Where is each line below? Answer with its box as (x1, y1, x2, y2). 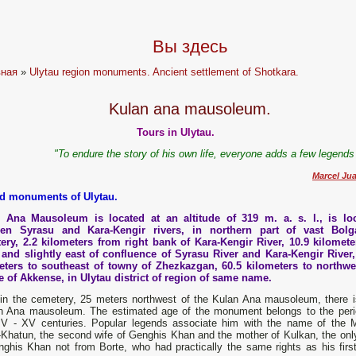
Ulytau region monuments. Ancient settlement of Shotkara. (29, 66, 300, 78)
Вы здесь (153, 37, 227, 56)
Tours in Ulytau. (136, 126, 215, 139)
